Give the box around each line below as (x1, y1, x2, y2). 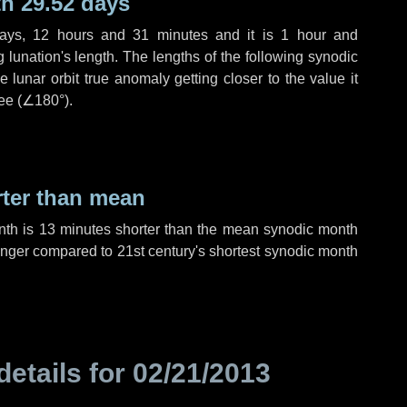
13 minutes (38, 222, 111, 237)
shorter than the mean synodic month (110, 222, 359, 237)
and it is (207, 27, 282, 43)
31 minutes (133, 27, 208, 43)
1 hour (281, 27, 326, 43)
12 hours (33, 27, 94, 43)
